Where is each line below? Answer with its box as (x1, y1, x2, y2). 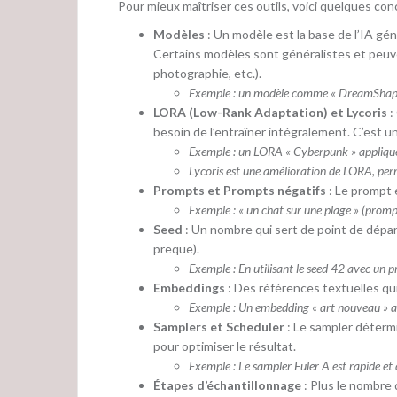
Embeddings (153, 280, 225, 296)
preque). (153, 241, 199, 257)
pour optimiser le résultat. (153, 339, 296, 354)
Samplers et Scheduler (153, 319, 284, 335)
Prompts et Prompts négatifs (153, 183, 326, 198)
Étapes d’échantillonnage (153, 378, 301, 393)
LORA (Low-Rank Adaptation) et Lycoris (153, 105, 387, 121)
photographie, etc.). (153, 66, 261, 82)
